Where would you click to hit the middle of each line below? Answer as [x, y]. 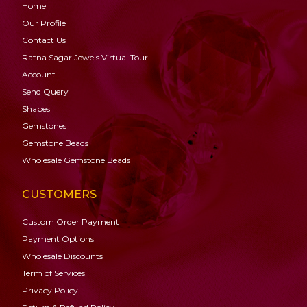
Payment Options [58, 239]
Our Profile [44, 23]
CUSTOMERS [59, 194]
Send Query [45, 91]
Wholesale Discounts [62, 256]
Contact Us [44, 40]
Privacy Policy [50, 290]
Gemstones [44, 126]
